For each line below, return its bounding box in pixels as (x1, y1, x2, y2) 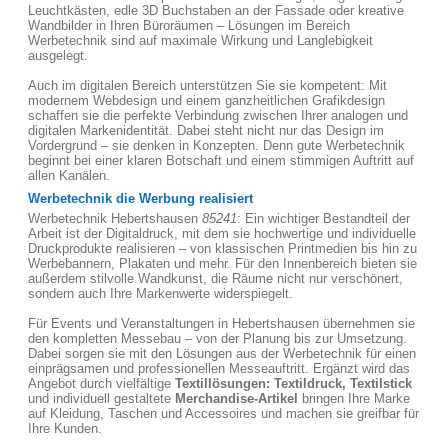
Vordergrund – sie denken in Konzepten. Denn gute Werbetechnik (28, 138, 405, 153)
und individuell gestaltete (28, 391, 175, 406)
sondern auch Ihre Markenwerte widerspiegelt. (28, 286, 293, 301)
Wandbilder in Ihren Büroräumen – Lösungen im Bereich (28, 18, 350, 33)
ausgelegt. (28, 48, 88, 63)
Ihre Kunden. (28, 421, 102, 436)
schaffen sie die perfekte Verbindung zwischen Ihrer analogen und (28, 108, 408, 123)
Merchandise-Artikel (175, 391, 298, 406)
